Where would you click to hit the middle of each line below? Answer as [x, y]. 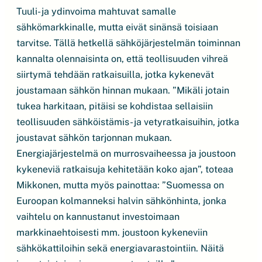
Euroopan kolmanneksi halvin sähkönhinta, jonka [121, 201]
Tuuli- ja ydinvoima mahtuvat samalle [96, 11]
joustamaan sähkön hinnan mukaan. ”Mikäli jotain [123, 90]
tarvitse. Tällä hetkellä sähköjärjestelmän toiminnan [128, 43]
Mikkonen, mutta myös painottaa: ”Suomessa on [120, 185]
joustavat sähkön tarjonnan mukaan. [94, 138]
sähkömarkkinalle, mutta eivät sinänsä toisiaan [117, 27]
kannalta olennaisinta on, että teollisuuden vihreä [122, 59]
